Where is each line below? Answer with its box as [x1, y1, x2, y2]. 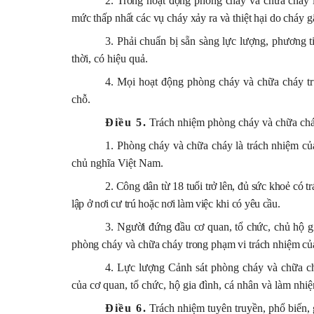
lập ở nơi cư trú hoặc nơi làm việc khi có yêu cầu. [71, 197, 280, 210]
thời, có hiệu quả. [71, 52, 148, 64]
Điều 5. [105, 116, 147, 128]
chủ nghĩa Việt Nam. [71, 156, 163, 169]
